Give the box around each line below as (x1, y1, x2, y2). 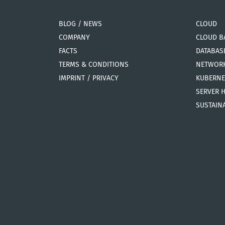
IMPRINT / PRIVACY (59, 74, 119, 82)
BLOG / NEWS (59, 20, 102, 28)
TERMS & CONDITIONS (59, 60, 129, 69)
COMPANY (59, 33, 90, 42)
